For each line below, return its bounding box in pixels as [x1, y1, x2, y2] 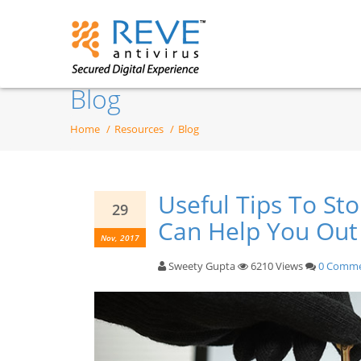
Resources [114, 122, 164, 136]
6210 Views [248, 259, 304, 273]
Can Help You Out [158, 214, 359, 247]
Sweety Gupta [166, 259, 236, 273]
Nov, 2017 [101, 232, 140, 243]
